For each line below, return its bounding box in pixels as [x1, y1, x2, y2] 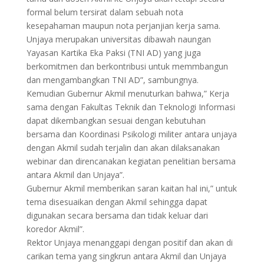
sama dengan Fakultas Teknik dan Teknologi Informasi [26, 101, 235, 113]
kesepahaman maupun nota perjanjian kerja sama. [26, 20, 220, 31]
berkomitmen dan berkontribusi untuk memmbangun [26, 61, 228, 72]
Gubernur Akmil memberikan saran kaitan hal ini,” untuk [26, 183, 237, 194]
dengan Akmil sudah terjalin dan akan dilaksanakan [26, 142, 220, 153]
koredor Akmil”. [26, 223, 84, 235]
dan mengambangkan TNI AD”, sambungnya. [26, 74, 199, 85]
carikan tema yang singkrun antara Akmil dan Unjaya [26, 250, 226, 262]
